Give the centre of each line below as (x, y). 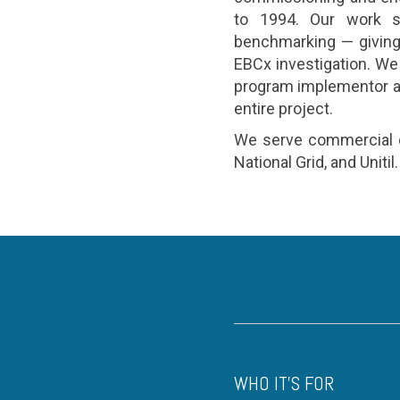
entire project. (283, 108)
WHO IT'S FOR (284, 383)
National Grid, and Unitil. (316, 162)
